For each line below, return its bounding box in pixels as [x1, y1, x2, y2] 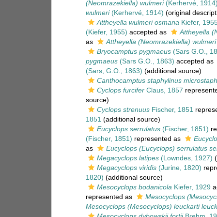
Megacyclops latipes [96, 154, 159, 162]
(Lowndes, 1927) [158, 154, 213, 162]
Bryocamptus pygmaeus [96, 47, 171, 55]
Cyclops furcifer [96, 86, 144, 94]
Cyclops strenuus [96, 106, 150, 113]
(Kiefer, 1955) [85, 28, 127, 36]
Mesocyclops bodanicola [96, 183, 172, 191]
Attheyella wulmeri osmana [96, 18, 179, 26]
